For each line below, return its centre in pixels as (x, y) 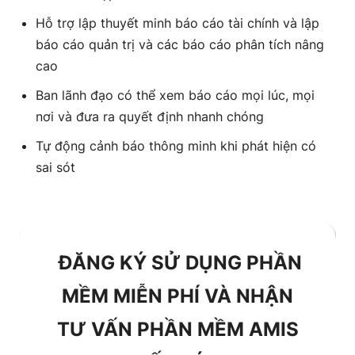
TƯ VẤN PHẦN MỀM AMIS (177, 329)
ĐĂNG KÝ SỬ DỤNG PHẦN (177, 263)
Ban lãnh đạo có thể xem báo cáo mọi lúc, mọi (175, 95)
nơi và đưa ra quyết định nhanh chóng (150, 116)
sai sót (55, 167)
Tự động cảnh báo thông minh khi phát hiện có (176, 146)
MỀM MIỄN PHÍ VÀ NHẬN (177, 296)
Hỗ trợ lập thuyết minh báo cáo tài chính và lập (177, 23)
